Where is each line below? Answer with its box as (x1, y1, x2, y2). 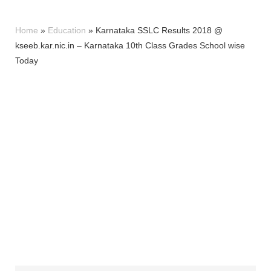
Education (48, 25, 86, 36)
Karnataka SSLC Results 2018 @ (96, 25, 223, 36)
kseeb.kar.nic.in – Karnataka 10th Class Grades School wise (15, 41, 245, 51)
